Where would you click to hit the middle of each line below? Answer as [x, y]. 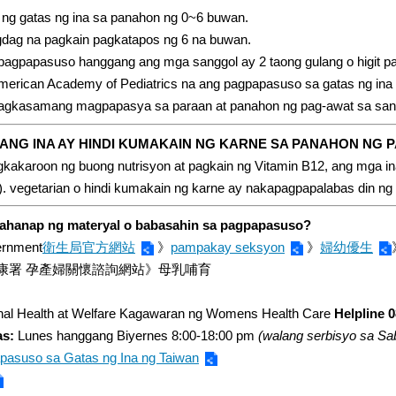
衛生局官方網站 [89, 247]
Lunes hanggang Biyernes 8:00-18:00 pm [134, 335]
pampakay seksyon [228, 247]
